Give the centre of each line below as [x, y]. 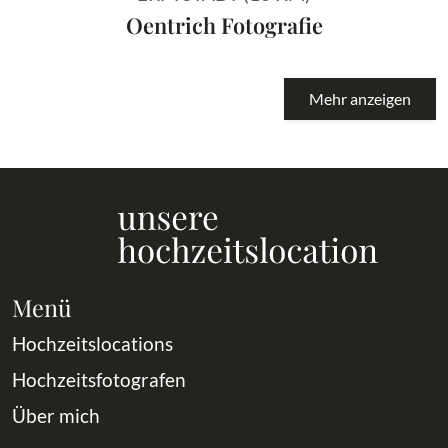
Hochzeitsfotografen [99, 380]
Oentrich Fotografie [224, 25]
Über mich [56, 416]
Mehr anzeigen [360, 99]
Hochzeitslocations [92, 344]
